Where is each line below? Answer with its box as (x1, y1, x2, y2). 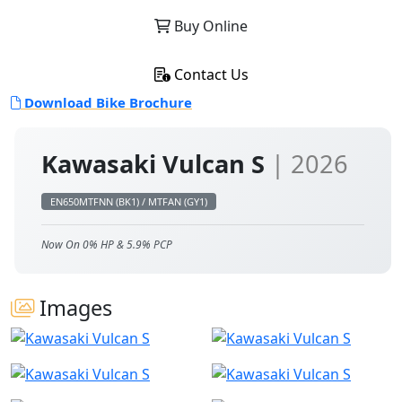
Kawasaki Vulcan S (41, 147, 271, 180)
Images (34, 293, 112, 322)
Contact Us (170, 65, 249, 84)
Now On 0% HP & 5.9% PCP (41, 237, 172, 252)
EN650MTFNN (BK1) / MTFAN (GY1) (50, 195, 207, 208)
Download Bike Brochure (21, 93, 192, 111)
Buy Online (170, 16, 248, 36)
